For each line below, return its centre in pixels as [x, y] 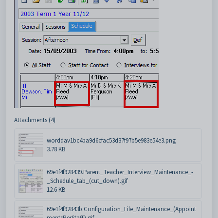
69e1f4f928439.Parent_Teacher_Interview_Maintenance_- [120, 172]
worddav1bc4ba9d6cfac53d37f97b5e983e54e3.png [111, 140]
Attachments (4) [35, 120]
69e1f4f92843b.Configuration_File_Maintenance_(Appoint [121, 209]
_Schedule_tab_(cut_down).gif [87, 181]
